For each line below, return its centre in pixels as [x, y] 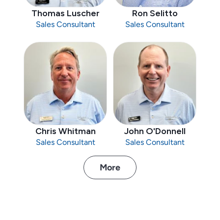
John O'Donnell [155, 131]
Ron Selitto [155, 14]
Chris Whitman [65, 131]
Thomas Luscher [65, 14]
